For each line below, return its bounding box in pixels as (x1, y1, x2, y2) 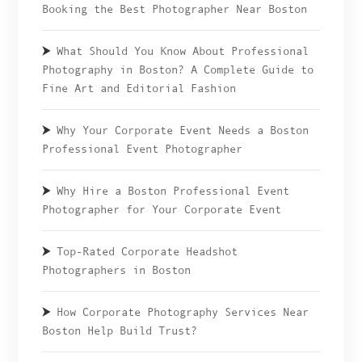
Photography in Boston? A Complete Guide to (42, 63, 314, 77)
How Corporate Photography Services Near (57, 305, 309, 319)
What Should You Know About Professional (57, 44, 309, 58)
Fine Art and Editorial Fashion (42, 82, 237, 95)
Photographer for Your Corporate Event (42, 203, 282, 217)
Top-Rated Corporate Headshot (57, 245, 238, 259)
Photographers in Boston (42, 263, 192, 277)
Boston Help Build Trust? (42, 324, 198, 338)
